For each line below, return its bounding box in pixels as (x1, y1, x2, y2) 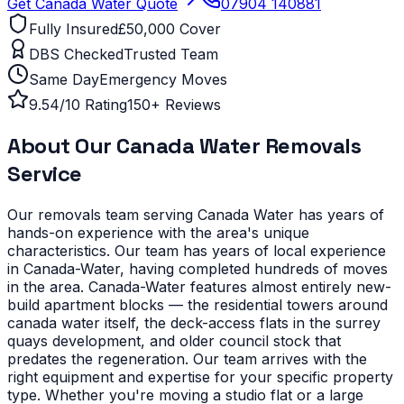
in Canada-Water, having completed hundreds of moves (7, 259, 388, 278)
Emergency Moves (99, 69, 227, 88)
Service (7, 159, 82, 188)
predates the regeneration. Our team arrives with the (7, 349, 367, 368)
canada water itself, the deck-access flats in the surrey (7, 313, 381, 332)
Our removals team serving (7, 205, 197, 224)
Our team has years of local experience (115, 241, 386, 260)
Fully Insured (29, 19, 118, 38)
